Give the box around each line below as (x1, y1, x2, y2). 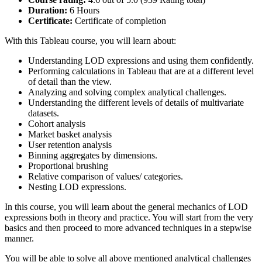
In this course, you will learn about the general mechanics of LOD (5, 201, 248, 212)
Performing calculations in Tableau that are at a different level (28, 65, 254, 76)
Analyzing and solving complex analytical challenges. (28, 87, 226, 97)
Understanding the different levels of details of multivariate (28, 97, 244, 108)
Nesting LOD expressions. (28, 181, 126, 192)
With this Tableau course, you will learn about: (5, 35, 176, 46)
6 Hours (67, 5, 99, 15)
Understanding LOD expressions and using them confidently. (28, 55, 254, 65)
